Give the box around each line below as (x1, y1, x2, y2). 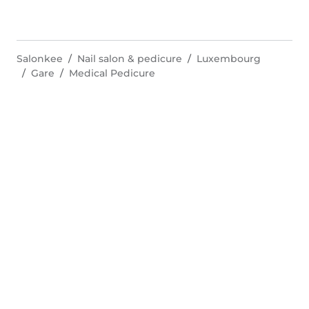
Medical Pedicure (69, 67, 155, 79)
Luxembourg (197, 52, 261, 65)
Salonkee (17, 52, 63, 65)
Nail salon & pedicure (77, 52, 182, 65)
